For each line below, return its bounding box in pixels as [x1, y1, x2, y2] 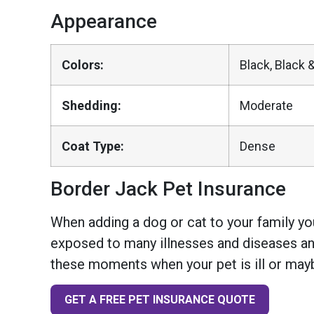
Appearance [50, 9, 157, 33]
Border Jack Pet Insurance [50, 177, 286, 200]
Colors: [62, 57, 104, 72]
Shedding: [62, 97, 121, 113]
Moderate [240, 97, 293, 113]
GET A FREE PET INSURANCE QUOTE [64, 293, 255, 307]
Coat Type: [62, 138, 124, 153]
